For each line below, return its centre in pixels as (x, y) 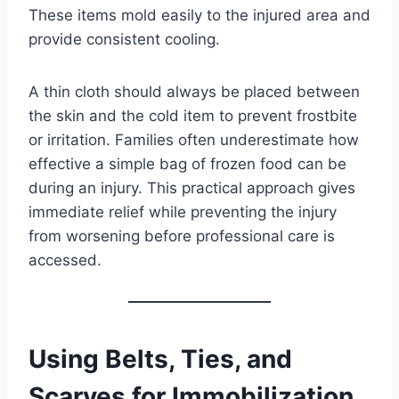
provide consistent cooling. (124, 40)
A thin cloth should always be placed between (194, 92)
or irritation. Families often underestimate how (194, 140)
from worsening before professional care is (182, 236)
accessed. (65, 261)
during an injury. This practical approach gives (192, 188)
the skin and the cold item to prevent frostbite (193, 116)
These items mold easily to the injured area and (199, 16)
